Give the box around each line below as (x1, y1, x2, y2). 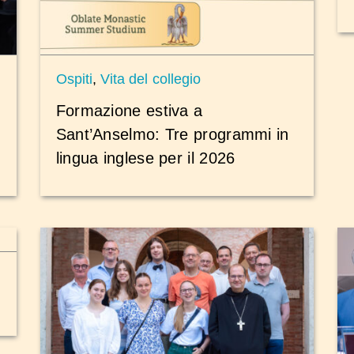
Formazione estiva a (55, 101, 203, 119)
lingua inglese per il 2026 (55, 149, 235, 167)
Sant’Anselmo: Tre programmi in (55, 125, 289, 143)
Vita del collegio (100, 71, 201, 88)
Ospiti (55, 71, 92, 88)
